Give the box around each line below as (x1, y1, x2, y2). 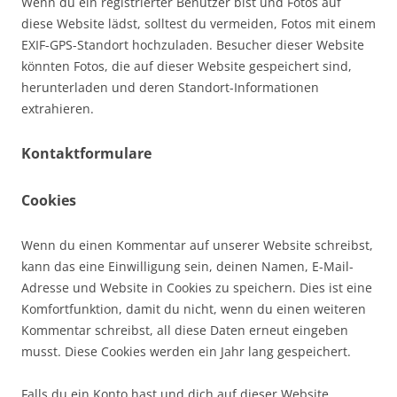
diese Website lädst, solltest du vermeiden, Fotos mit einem (21, 15, 376, 32)
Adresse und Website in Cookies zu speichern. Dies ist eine (21, 279, 372, 296)
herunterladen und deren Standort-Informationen (21, 79, 319, 96)
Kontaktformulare (21, 144, 152, 163)
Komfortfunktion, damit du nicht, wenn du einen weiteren (21, 300, 366, 317)
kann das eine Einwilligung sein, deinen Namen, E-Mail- (21, 258, 354, 275)
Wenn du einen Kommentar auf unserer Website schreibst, (21, 237, 373, 253)
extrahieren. (21, 100, 94, 117)
